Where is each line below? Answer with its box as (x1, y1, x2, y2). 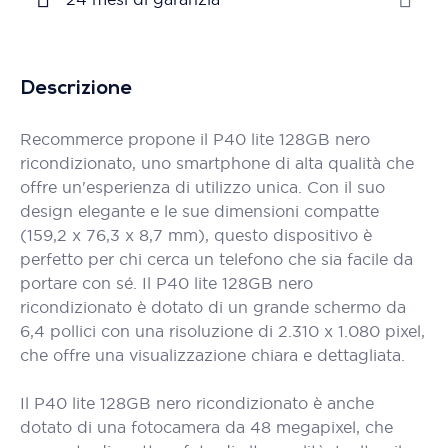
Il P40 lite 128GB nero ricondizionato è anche (20, 393, 374, 413)
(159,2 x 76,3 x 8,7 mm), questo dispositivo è (20, 225, 372, 245)
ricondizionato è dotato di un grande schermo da (20, 297, 406, 317)
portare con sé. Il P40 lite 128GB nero (20, 273, 313, 293)
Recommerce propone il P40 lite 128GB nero (20, 129, 370, 149)
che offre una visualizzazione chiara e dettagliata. (20, 345, 405, 365)
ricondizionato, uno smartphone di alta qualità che (20, 153, 414, 173)
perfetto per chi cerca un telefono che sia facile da (20, 249, 413, 269)
